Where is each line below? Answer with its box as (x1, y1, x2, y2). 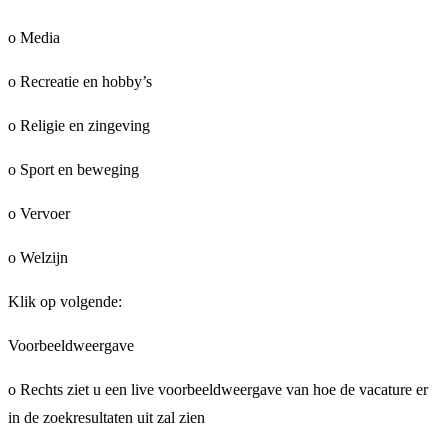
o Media (8, 29, 60, 47)
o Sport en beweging (8, 161, 139, 179)
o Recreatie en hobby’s (8, 73, 152, 91)
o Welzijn (8, 249, 68, 267)
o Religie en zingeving (8, 117, 150, 135)
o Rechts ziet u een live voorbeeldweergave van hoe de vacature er (8, 381, 428, 399)
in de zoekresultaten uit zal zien (8, 409, 205, 427)
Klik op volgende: (8, 293, 122, 311)
